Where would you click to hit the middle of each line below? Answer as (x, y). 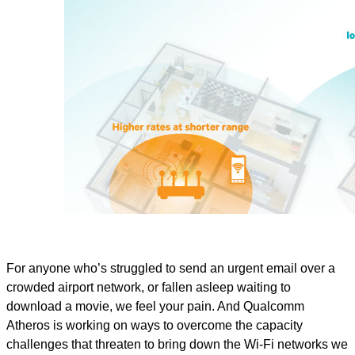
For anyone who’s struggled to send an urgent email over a (171, 268)
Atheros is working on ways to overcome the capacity (155, 325)
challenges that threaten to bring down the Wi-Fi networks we (177, 344)
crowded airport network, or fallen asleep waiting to (149, 287)
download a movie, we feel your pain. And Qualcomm (155, 306)
